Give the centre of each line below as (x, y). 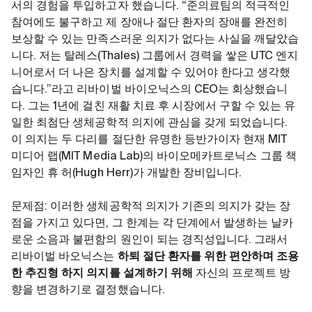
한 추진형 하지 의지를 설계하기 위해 (102, 273)
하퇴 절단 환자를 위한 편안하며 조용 (208, 257)
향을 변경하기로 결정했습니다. (88, 290)
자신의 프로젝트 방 (242, 273)
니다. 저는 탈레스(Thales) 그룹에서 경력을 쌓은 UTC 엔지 (155, 56)
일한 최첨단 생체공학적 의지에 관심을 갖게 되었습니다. (150, 123)
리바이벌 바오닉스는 (64, 257)
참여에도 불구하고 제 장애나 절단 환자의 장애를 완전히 (150, 23)
